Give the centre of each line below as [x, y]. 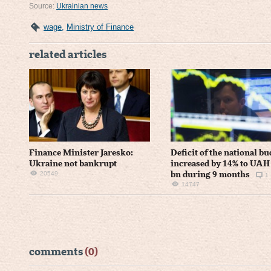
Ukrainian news [82, 6]
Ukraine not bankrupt [73, 164]
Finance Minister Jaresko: [81, 153]
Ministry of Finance [100, 27]
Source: [43, 6]
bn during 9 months [210, 175]
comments [57, 252]
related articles [68, 55]
